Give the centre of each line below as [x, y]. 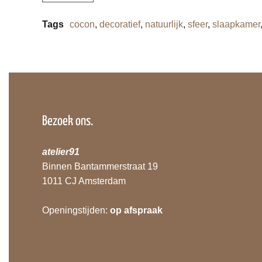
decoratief [120, 24]
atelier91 [61, 152]
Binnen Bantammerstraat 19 [100, 166]
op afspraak [137, 210]
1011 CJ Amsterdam [84, 181]
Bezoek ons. [68, 121]
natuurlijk [164, 24]
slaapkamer [236, 24]
